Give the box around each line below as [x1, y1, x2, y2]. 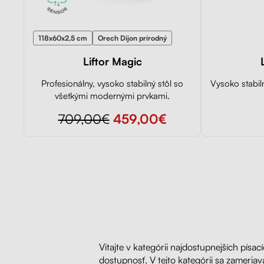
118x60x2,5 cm [38, 33, 87, 42]
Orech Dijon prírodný [98, 33, 167, 42]
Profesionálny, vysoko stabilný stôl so [41, 77, 183, 89]
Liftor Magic [82, 54, 142, 68]
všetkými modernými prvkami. [55, 90, 170, 101]
